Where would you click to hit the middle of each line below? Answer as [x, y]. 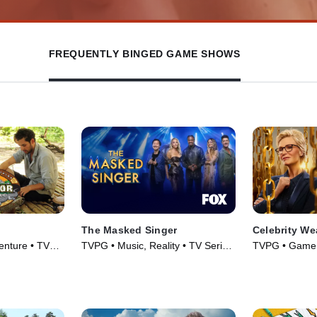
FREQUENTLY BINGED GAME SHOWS [144, 54]
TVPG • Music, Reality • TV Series [157, 246]
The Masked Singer [129, 230]
